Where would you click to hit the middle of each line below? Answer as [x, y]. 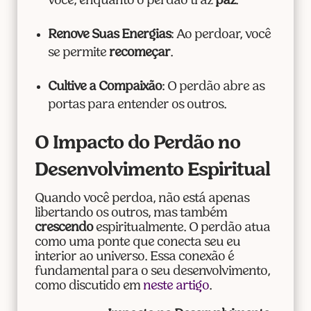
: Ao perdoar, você [220, 35]
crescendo [64, 228]
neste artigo [176, 287]
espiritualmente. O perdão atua [181, 228]
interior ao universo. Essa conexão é [134, 258]
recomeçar [139, 53]
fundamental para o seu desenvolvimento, [152, 272]
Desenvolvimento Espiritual [152, 171]
